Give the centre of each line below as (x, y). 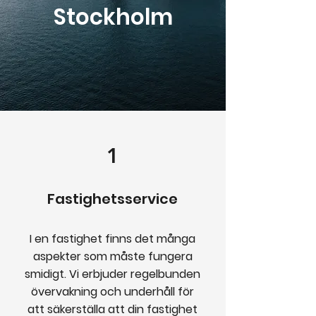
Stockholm (113, 17)
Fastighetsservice (113, 199)
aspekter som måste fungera (113, 256)
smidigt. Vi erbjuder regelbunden (113, 274)
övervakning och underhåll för (113, 292)
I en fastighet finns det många (113, 239)
